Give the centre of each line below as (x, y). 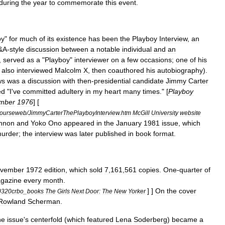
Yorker (137, 191)
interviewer (92, 60)
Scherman (44, 201)
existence (71, 39)
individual (137, 49)
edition (55, 170)
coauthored (126, 70)
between (75, 49)
